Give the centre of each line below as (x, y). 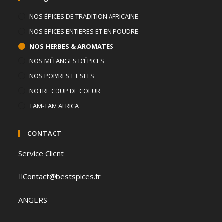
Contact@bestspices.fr (62, 176)
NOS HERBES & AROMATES (72, 46)
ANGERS (33, 199)
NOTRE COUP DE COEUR (65, 90)
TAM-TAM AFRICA (54, 105)
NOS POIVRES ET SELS (62, 76)
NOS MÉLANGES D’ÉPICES (67, 61)
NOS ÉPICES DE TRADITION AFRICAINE (84, 16)
